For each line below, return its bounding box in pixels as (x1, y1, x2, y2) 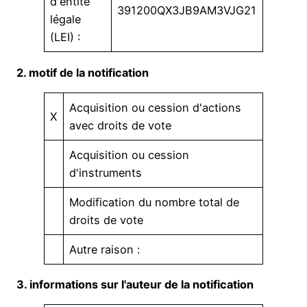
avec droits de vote (69, 118, 172, 132)
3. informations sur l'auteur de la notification (16, 278, 254, 292)
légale (50, 12, 82, 27)
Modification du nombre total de (69, 195, 240, 209)
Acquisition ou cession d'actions (69, 100, 242, 114)
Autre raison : (69, 242, 140, 256)
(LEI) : (50, 30, 81, 45)
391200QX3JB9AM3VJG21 (117, 3, 257, 18)
